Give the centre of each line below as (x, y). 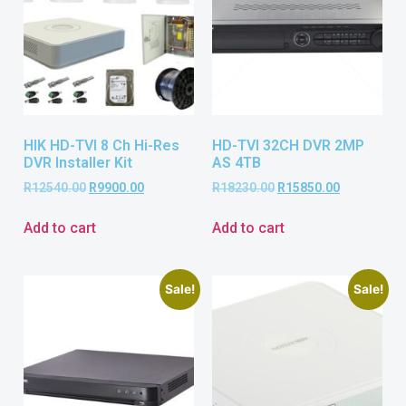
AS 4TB (237, 163)
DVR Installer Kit (78, 163)
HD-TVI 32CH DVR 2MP (288, 146)
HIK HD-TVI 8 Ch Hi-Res (101, 146)
